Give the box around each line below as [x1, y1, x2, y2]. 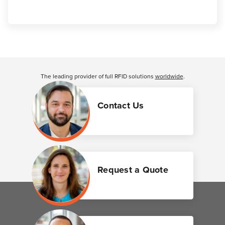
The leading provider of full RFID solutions [40, 72, 155, 81]
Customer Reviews [35, 51, 190, 77]
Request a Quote [97, 163, 168, 177]
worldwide [155, 72, 183, 81]
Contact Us [97, 99, 144, 113]
